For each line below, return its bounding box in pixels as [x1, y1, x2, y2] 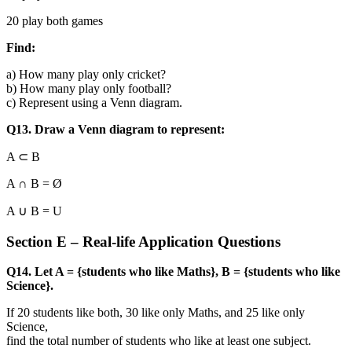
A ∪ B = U [6, 203, 62, 218]
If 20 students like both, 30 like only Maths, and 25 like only [6, 306, 305, 320]
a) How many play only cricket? [6, 67, 166, 81]
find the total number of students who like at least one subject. [6, 334, 311, 348]
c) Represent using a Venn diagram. [6, 95, 182, 109]
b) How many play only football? [6, 81, 171, 95]
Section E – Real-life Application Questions [6, 233, 280, 250]
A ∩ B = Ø [6, 176, 62, 190]
